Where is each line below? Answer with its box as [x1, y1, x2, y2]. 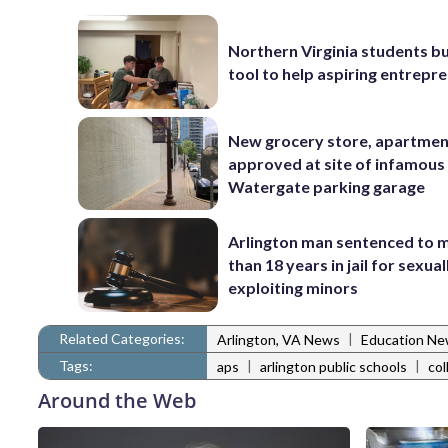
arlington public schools [260, 358, 407, 376]
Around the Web [38, 386, 196, 414]
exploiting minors [228, 278, 359, 298]
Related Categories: [59, 329, 185, 347]
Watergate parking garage [228, 176, 426, 196]
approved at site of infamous [228, 153, 446, 173]
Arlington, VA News [217, 331, 340, 349]
